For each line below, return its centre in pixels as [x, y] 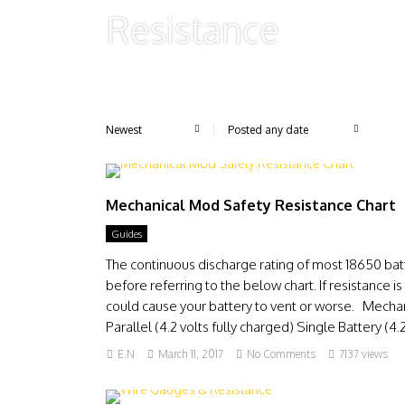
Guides [127, 234]
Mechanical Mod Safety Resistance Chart [251, 205]
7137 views [363, 354]
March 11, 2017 [191, 354]
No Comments [281, 354]
